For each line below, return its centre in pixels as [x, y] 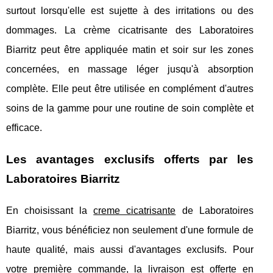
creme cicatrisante [135, 211]
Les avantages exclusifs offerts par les [130, 160]
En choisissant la [50, 211]
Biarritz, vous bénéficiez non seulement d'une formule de [130, 230]
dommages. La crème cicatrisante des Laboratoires [130, 30]
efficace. [24, 128]
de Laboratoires [214, 211]
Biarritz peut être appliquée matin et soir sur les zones [130, 50]
